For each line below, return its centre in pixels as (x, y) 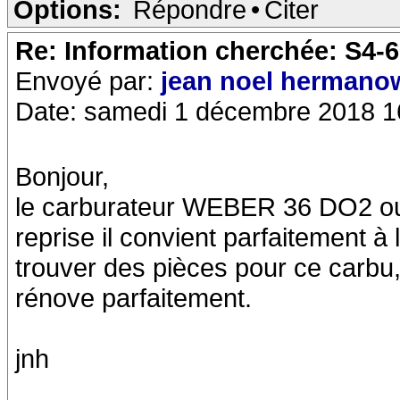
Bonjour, (62, 176)
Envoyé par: (88, 81)
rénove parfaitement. (133, 298)
